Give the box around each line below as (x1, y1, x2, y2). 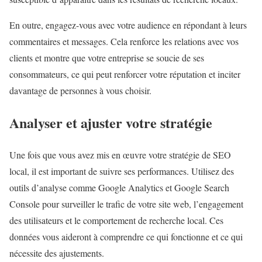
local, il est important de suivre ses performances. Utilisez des (9, 164, 234, 177)
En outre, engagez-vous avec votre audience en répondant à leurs (9, 18, 247, 31)
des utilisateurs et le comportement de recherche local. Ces (9, 213, 223, 226)
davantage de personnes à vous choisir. (9, 84, 151, 96)
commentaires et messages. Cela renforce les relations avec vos (9, 35, 239, 47)
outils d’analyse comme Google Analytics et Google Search (9, 181, 229, 194)
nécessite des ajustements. (9, 246, 104, 259)
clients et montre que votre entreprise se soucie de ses (9, 51, 204, 64)
